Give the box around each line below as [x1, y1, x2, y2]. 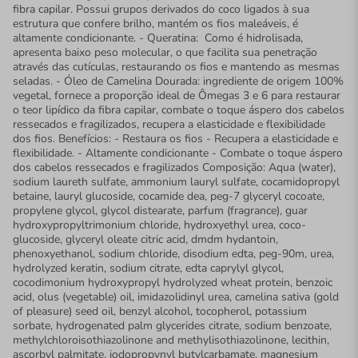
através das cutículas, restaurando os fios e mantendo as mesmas [13, 58, 340, 74]
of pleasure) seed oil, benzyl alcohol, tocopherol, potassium [13, 303, 307, 319]
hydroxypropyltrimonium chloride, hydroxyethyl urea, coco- [13, 217, 306, 233]
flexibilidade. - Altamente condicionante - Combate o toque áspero [13, 145, 343, 161]
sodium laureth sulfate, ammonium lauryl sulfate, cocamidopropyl [13, 173, 340, 189]
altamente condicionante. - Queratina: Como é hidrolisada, [13, 30, 303, 46]
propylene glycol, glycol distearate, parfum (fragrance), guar [13, 202, 308, 218]
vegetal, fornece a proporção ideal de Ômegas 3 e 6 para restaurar [13, 87, 340, 103]
